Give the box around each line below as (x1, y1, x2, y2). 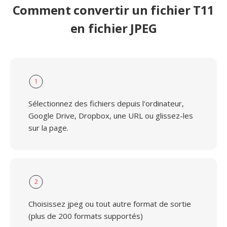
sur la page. (28, 123, 68, 133)
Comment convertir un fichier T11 (12, 2, 215, 18)
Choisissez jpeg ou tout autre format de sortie (28, 199, 191, 209)
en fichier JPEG (70, 20, 157, 36)
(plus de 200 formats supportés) (28, 211, 143, 221)
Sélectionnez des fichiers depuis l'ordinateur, (28, 98, 184, 108)
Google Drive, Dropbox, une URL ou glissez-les (28, 110, 193, 121)
